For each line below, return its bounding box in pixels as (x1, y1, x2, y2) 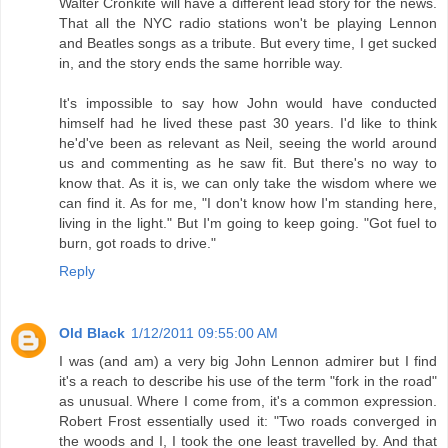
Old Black (59, 325, 125, 342)
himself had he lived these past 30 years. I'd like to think (59, 115, 437, 132)
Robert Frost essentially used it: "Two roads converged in (59, 413, 437, 430)
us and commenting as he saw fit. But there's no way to (59, 155, 437, 172)
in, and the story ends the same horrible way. (59, 55, 343, 72)
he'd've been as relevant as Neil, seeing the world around (59, 135, 437, 152)
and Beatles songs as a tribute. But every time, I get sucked (59, 35, 437, 52)
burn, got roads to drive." (59, 235, 216, 252)
